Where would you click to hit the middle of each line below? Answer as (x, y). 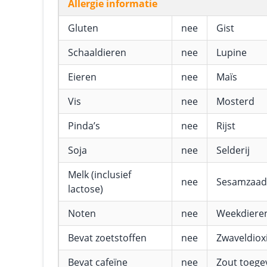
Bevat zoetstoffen (107, 238)
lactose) (86, 189)
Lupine (232, 52)
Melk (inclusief (100, 175)
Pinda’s (84, 126)
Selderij (233, 150)
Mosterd (235, 101)
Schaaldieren (97, 52)
